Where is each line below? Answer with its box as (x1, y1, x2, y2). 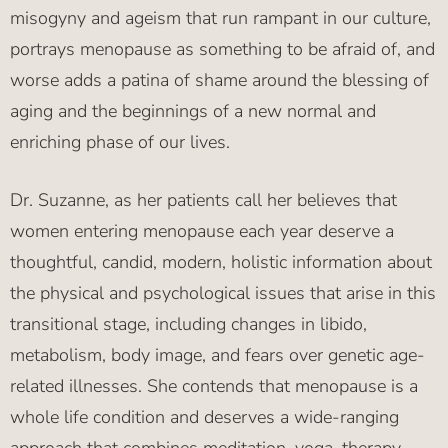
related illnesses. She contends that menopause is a (10, 374, 418, 399)
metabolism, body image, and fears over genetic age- (10, 343, 425, 368)
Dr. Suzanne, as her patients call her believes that (10, 188, 397, 213)
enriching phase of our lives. (10, 130, 230, 155)
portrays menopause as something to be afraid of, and (10, 37, 435, 62)
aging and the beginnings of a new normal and (10, 99, 376, 124)
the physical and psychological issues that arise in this (10, 281, 436, 306)
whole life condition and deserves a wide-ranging (10, 405, 399, 430)
